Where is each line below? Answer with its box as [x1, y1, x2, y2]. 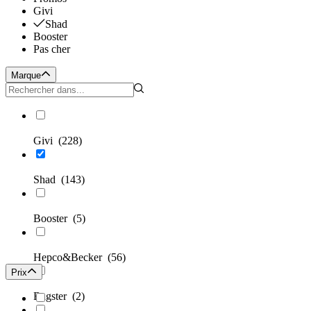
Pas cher [33, 43, 70, 56]
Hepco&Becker [33, 251, 108, 264]
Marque [11, 70, 41, 81]
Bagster [33, 290, 72, 303]
